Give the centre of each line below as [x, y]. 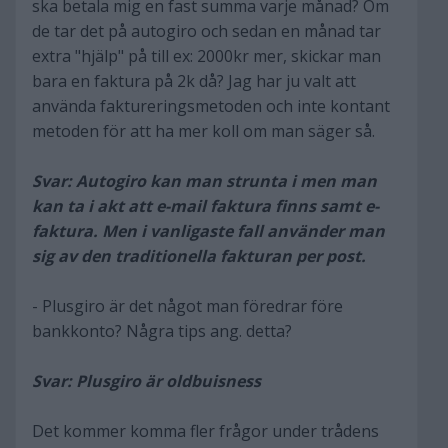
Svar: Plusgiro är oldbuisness [146, 381]
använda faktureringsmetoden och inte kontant [211, 106]
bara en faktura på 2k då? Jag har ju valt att [194, 81]
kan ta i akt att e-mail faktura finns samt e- [205, 206]
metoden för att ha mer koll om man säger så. [203, 131]
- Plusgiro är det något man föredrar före [187, 306]
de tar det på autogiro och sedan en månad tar [206, 31]
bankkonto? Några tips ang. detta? [162, 331]
